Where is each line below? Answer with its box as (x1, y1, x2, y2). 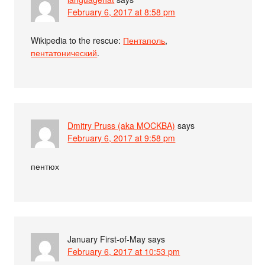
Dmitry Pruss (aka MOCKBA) (67, 119, 176, 131)
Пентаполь (123, 34, 166, 46)
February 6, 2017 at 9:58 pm (67, 131, 176, 144)
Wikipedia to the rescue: (31, 34, 124, 46)
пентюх (31, 160, 60, 172)
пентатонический (31, 46, 98, 59)
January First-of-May (67, 232, 146, 245)
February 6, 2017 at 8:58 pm (67, 5, 176, 18)
